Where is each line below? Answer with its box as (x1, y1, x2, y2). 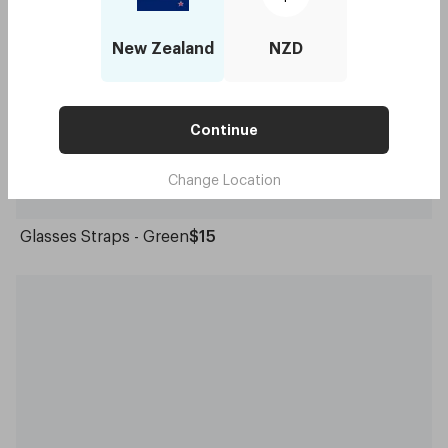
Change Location (167, 169, 281, 188)
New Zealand (111, 40, 214, 57)
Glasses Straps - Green (20, 224, 189, 246)
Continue (190, 122, 258, 137)
